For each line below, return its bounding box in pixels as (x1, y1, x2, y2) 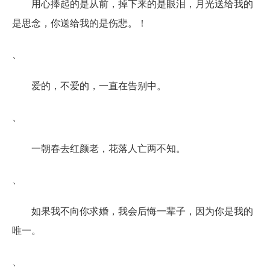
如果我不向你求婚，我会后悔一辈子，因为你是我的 (31, 203, 253, 218)
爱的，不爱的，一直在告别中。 (31, 78, 166, 92)
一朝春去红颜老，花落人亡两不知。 (31, 140, 186, 155)
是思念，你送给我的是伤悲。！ (12, 15, 147, 30)
